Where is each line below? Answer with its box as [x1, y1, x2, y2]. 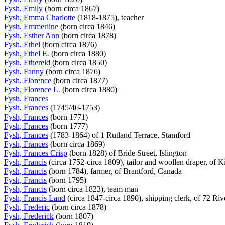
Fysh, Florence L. [4, 85, 60, 94]
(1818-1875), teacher [75, 13, 146, 22]
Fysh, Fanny [4, 67, 44, 76]
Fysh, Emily [4, 4, 43, 13]
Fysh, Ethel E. [4, 49, 49, 58]
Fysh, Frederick [4, 211, 54, 220]
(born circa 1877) [51, 76, 110, 85]
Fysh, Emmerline [4, 22, 58, 31]
